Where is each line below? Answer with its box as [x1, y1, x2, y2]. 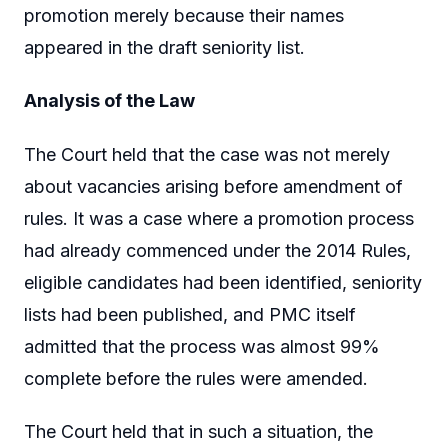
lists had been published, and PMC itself [24, 303, 356, 325]
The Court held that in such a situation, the [24, 421, 373, 443]
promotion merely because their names [24, 4, 344, 26]
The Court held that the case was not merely [24, 143, 390, 165]
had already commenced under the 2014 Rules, [24, 239, 411, 261]
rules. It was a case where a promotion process [24, 207, 414, 229]
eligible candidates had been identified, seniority [24, 271, 422, 293]
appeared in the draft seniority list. [24, 36, 305, 58]
